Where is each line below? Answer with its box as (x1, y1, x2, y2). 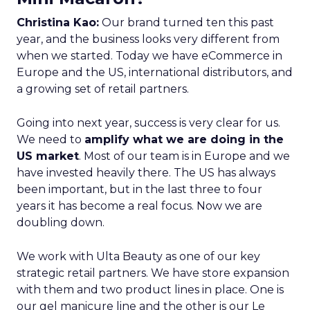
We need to (17, 133, 84, 146)
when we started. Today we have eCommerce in (17, 49, 282, 62)
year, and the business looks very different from (17, 33, 280, 46)
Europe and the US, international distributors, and (17, 66, 293, 79)
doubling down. (17, 216, 104, 229)
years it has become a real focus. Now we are (17, 199, 262, 212)
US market (17, 149, 79, 163)
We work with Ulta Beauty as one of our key (17, 250, 260, 263)
